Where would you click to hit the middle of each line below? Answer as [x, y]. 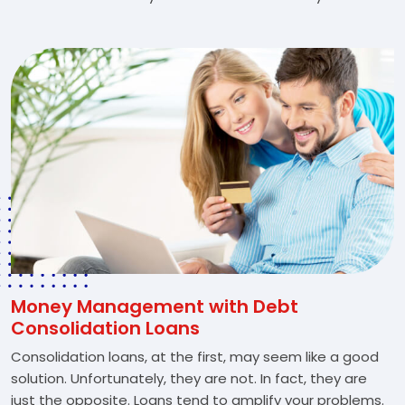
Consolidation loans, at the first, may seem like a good [195, 357]
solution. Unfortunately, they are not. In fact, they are [189, 378]
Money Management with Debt [155, 306]
